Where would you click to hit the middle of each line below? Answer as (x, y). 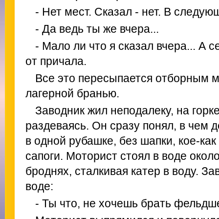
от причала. (56, 61)
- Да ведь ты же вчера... (97, 29)
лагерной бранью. (72, 93)
